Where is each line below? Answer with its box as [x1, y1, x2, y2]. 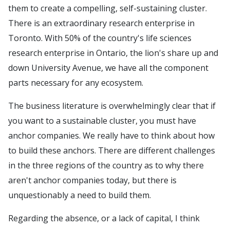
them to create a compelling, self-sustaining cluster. [8, 3, 207, 14]
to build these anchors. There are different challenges [8, 145, 215, 156]
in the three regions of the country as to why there [8, 160, 204, 171]
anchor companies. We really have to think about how [8, 130, 215, 141]
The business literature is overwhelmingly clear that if [8, 100, 216, 111]
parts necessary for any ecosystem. [8, 77, 143, 88]
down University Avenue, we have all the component [8, 62, 208, 73]
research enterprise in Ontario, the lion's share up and [8, 47, 218, 59]
